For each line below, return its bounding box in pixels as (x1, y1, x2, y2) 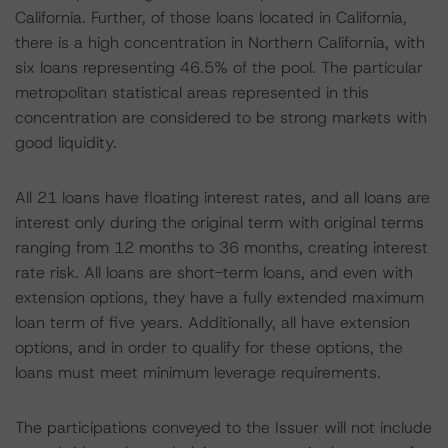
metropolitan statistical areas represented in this (15, 82, 369, 103)
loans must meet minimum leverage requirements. (15, 362, 381, 383)
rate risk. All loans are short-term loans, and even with (15, 262, 413, 283)
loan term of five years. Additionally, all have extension (15, 312, 410, 333)
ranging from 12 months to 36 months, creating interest (15, 237, 428, 258)
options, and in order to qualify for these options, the (15, 337, 403, 358)
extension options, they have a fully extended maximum (15, 287, 424, 308)
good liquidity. (15, 132, 117, 153)
